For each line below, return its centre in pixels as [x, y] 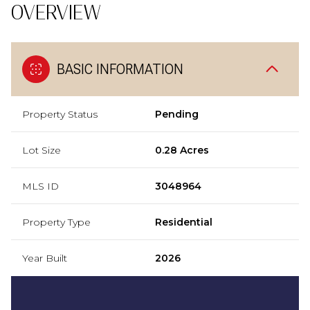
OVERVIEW [56, 13]
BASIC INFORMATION [120, 69]
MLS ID [40, 186]
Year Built [45, 258]
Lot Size [42, 150]
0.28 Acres [182, 150]
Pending [177, 114]
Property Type [56, 222]
